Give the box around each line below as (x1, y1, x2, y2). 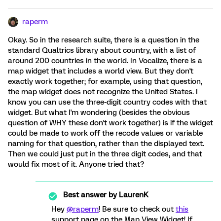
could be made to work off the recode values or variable (8, 129, 203, 138)
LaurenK (117, 190, 148, 199)
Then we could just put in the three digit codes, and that (8, 149, 202, 158)
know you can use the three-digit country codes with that (8, 98, 207, 107)
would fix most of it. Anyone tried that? (8, 160, 144, 169)
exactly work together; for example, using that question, (8, 77, 202, 86)
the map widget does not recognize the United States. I (8, 87, 198, 96)
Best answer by (63, 190, 117, 199)
